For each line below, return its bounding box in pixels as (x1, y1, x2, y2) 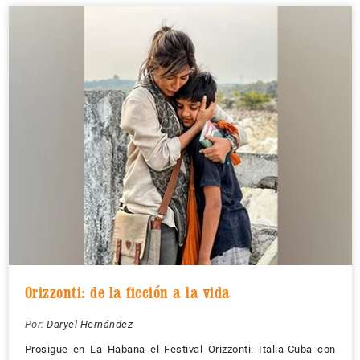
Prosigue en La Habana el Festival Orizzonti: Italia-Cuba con (24, 342, 336, 355)
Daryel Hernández (47, 317, 133, 330)
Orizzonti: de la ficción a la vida (24, 282, 231, 302)
